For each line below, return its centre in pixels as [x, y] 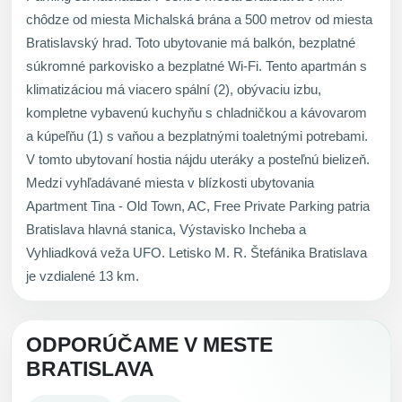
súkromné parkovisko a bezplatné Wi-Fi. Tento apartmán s [197, 66]
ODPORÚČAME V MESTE [149, 345]
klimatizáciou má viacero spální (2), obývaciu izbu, [174, 89]
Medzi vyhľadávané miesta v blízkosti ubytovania [170, 182]
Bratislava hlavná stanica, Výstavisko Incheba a [166, 229]
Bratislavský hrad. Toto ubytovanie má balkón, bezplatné [191, 42]
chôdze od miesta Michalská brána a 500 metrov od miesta [199, 19]
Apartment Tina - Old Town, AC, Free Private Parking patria [198, 205]
